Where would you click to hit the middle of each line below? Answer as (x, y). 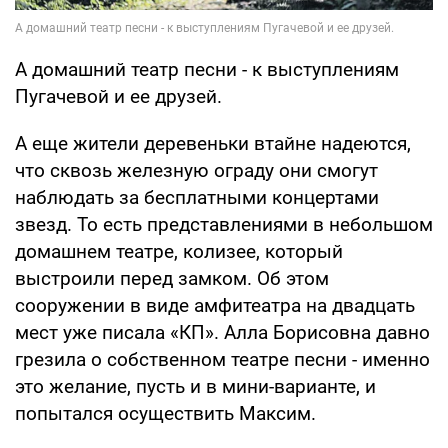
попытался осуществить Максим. (165, 414)
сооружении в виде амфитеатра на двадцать (215, 306)
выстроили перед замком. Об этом (172, 279)
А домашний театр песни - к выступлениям (207, 70)
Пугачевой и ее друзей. (118, 97)
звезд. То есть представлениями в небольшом (224, 225)
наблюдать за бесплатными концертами (197, 198)
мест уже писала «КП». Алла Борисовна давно (222, 333)
